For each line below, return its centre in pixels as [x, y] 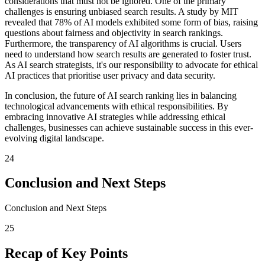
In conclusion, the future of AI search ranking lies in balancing [121, 95]
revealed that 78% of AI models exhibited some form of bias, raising [131, 22]
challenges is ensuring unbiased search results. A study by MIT [122, 11]
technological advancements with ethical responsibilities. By [117, 106]
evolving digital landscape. [54, 138]
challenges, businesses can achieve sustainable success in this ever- [129, 127]
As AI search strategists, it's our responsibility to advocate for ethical [131, 64]
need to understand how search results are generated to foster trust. [128, 54]
